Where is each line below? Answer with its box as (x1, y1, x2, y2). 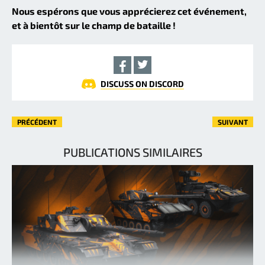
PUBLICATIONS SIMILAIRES (63, 144, 202, 159)
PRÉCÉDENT (17, 117, 57, 126)
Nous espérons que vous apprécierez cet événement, (12, 5, 247, 17)
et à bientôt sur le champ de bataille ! (12, 19, 176, 31)
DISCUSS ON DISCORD (100, 78, 184, 89)
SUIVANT (218, 117, 248, 126)
